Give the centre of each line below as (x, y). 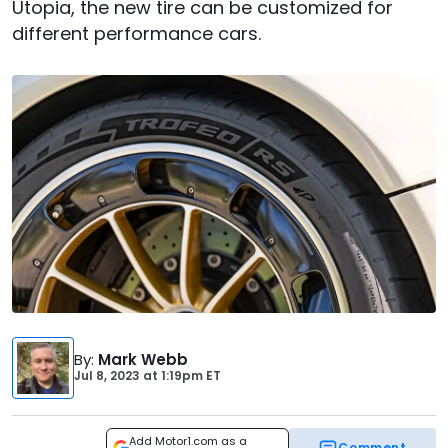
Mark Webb (143, 360)
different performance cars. (136, 33)
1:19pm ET (189, 376)
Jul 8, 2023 (107, 376)
